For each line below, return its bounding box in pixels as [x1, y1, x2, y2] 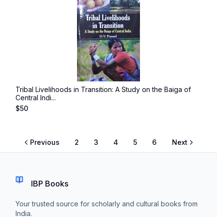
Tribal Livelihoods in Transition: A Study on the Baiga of [15, 85, 191, 93]
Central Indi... [15, 93, 56, 102]
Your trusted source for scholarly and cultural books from [15, 200, 198, 208]
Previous [30, 138, 60, 146]
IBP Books [31, 179, 68, 188]
